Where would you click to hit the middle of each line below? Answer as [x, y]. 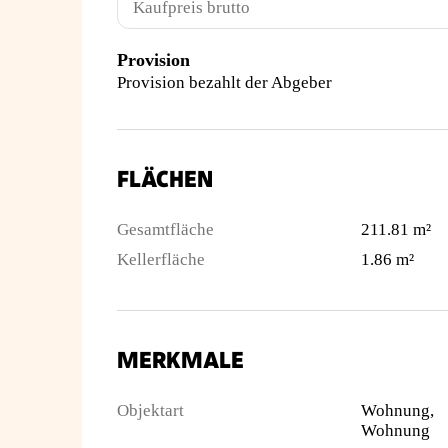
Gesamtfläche [165, 229]
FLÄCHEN [165, 179]
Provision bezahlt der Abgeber [224, 82]
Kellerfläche [161, 259]
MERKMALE [180, 360]
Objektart [150, 410]
